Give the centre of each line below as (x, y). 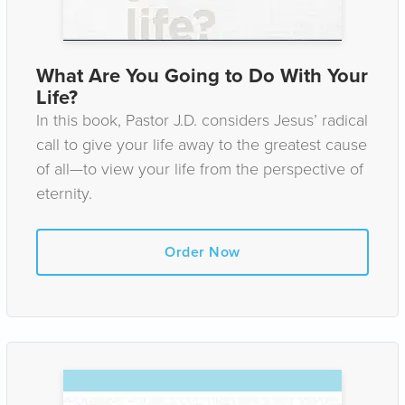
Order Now (202, 252)
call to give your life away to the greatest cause (202, 145)
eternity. (64, 193)
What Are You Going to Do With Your (202, 75)
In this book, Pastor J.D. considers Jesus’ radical (202, 120)
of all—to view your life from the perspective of (200, 169)
